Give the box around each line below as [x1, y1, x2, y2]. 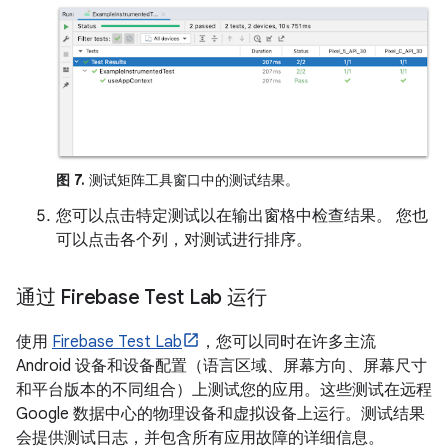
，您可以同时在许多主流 [200, 331, 376, 352]
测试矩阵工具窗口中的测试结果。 [85, 170, 299, 189]
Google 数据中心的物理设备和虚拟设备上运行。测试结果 [16, 403, 425, 424]
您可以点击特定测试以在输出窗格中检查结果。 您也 [56, 205, 428, 226]
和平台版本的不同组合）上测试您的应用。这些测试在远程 [16, 379, 432, 400]
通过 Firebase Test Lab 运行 [16, 284, 267, 310]
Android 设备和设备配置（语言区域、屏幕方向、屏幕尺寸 [16, 355, 427, 376]
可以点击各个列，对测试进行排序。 [56, 229, 312, 250]
